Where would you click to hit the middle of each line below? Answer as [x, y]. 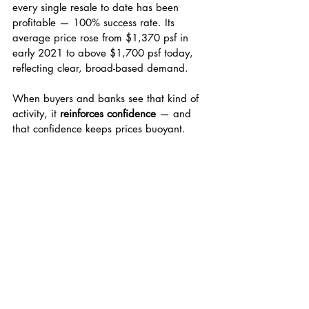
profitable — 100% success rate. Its [95, 22]
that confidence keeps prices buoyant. [99, 128]
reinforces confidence [108, 113]
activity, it [36, 113]
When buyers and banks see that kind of [107, 98]
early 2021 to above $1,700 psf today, [104, 52]
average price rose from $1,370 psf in [102, 37]
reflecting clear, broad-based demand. [100, 68]
